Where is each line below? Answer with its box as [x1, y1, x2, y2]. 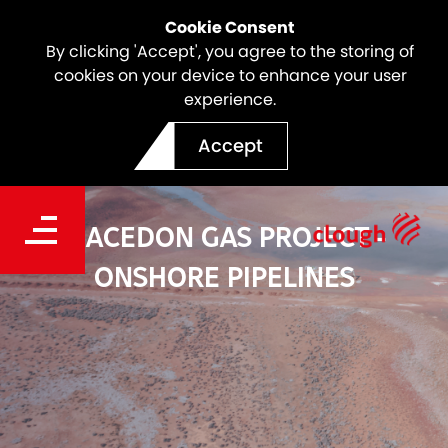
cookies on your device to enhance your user [53, 64, 407, 87]
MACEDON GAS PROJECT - [62, 218, 386, 254]
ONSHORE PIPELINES [93, 258, 355, 294]
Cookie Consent [165, 16, 295, 39]
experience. [184, 88, 276, 111]
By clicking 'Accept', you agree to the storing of [46, 40, 414, 63]
